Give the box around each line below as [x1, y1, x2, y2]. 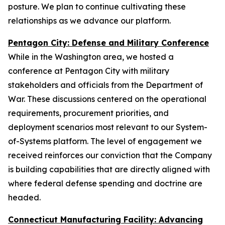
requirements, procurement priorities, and [8, 108, 169, 118]
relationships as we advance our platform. [8, 16, 171, 26]
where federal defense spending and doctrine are [8, 178, 202, 188]
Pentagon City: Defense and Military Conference [8, 38, 209, 48]
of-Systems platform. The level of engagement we [8, 136, 202, 146]
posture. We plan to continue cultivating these [8, 2, 186, 12]
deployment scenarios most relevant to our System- [8, 122, 207, 132]
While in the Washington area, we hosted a [8, 52, 174, 62]
